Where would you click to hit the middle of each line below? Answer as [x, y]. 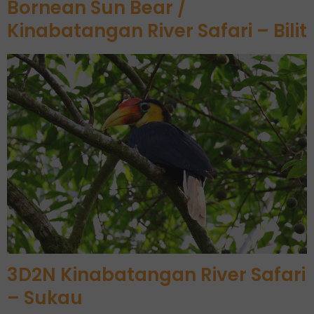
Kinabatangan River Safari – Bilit [157, 30]
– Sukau [45, 298]
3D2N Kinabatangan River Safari [156, 275]
